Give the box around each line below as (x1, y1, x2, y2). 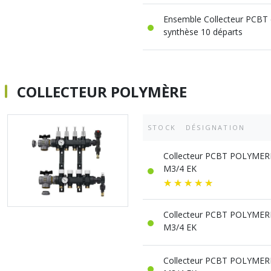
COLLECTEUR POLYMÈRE (17, 82, 187, 102)
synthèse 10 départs (163, 26, 243, 38)
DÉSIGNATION (186, 123, 246, 132)
